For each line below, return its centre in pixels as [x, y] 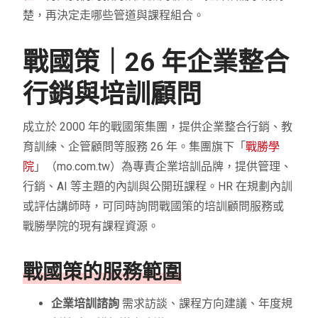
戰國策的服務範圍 [103, 273]
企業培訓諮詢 [86, 304]
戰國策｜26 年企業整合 [156, 63]
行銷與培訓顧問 [113, 95]
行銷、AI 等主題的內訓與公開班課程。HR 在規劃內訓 [158, 187]
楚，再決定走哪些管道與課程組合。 [114, 16]
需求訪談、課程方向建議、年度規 [206, 304]
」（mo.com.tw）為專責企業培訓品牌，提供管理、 [163, 167]
